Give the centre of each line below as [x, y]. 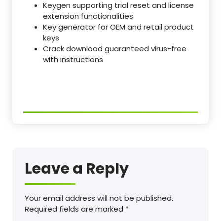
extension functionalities [88, 16]
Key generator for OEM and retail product [118, 27]
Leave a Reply [77, 169]
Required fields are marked [75, 209]
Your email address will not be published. [99, 198]
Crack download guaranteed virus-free [115, 49]
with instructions [73, 60]
